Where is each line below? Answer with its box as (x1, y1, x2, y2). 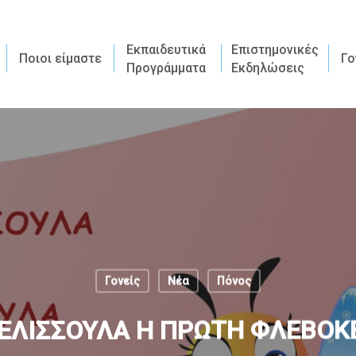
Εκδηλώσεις (231, 60, 305, 75)
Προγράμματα (126, 60, 207, 75)
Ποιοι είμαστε (19, 51, 103, 66)
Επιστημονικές (231, 41, 319, 57)
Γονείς (104, 274, 140, 288)
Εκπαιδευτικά (126, 41, 207, 57)
